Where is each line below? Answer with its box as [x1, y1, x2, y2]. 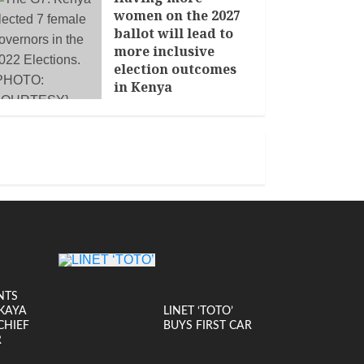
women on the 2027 [114, 6, 241, 24]
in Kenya [114, 78, 173, 96]
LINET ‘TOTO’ [162, 305, 233, 317]
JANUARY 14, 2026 [124, 102, 204, 110]
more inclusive [114, 42, 215, 60]
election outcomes [114, 60, 237, 78]
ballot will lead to [114, 24, 234, 42]
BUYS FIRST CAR [162, 320, 252, 331]
